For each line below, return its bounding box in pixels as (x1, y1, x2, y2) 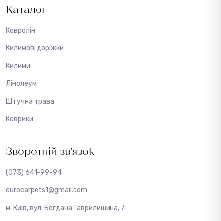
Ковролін (6, 26, 35, 35)
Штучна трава (6, 97, 54, 106)
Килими (6, 61, 30, 70)
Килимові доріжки (6, 43, 64, 52)
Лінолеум (6, 79, 37, 88)
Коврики (6, 114, 33, 123)
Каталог (6, 2, 46, 15)
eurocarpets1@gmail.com (6, 185, 87, 194)
